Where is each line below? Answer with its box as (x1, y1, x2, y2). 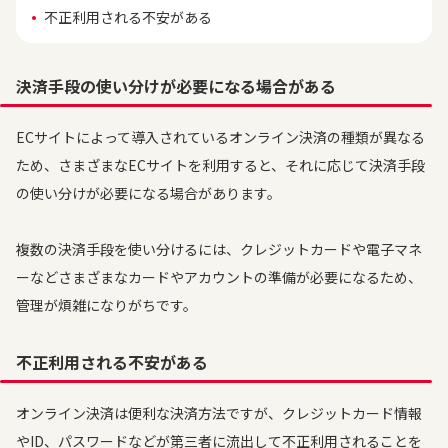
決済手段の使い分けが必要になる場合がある (16, 74, 336, 98)
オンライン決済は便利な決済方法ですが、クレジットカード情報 (16, 403, 422, 423)
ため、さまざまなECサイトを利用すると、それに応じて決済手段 (16, 155, 425, 175)
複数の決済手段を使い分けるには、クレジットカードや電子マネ (16, 239, 422, 259)
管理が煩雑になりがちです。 (16, 295, 197, 315)
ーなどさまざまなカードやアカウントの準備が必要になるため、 (16, 267, 422, 287)
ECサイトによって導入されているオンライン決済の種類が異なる (16, 127, 425, 147)
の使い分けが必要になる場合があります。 (16, 183, 281, 203)
